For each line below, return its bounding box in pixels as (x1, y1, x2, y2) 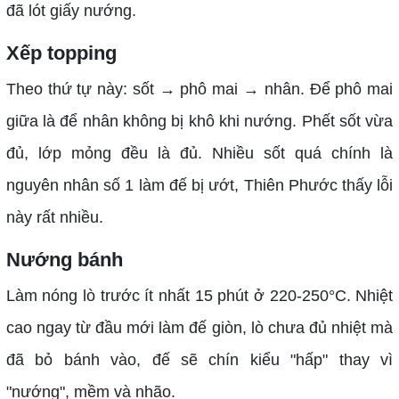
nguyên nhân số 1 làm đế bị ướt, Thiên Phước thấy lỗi (5, 175, 394, 194)
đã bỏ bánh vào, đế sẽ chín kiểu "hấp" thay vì (5, 350, 394, 369)
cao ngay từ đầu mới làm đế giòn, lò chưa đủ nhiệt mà (5, 318, 394, 337)
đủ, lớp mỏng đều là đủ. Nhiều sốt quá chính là (5, 143, 394, 162)
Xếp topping (5, 41, 117, 64)
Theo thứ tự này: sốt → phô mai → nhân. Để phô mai (5, 79, 394, 98)
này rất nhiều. (5, 208, 103, 226)
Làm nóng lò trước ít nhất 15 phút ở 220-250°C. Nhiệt (5, 286, 394, 305)
